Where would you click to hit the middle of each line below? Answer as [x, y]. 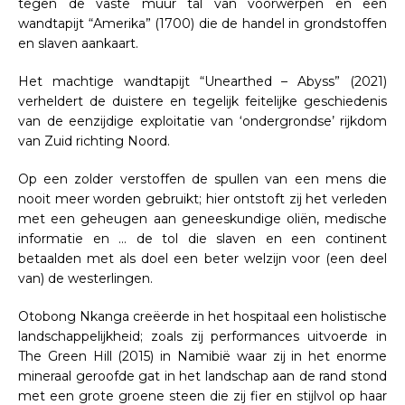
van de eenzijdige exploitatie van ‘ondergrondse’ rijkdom [202, 121]
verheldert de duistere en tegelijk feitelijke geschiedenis [202, 101]
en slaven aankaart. [80, 43]
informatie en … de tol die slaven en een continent [202, 238]
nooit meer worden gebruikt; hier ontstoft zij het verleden [202, 198]
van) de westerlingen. [87, 278]
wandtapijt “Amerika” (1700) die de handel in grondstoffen [202, 23]
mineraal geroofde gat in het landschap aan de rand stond [202, 376]
